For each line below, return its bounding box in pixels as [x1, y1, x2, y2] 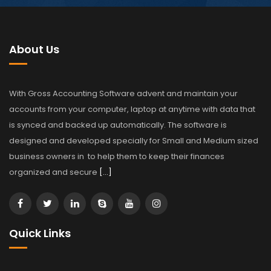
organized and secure [9, 166, 99, 178]
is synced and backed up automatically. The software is [9, 119, 227, 131]
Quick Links [9, 226, 71, 241]
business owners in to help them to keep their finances [9, 151, 224, 163]
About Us [9, 42, 59, 57]
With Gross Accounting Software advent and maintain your [9, 88, 238, 100]
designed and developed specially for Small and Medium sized [9, 135, 258, 147]
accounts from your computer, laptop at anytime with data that [9, 103, 255, 116]
